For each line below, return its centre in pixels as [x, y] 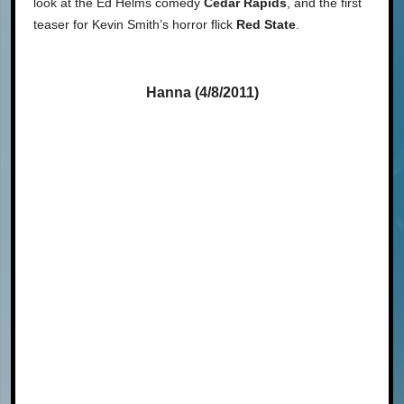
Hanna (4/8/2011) [202, 92]
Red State [266, 24]
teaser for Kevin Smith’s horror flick [135, 24]
